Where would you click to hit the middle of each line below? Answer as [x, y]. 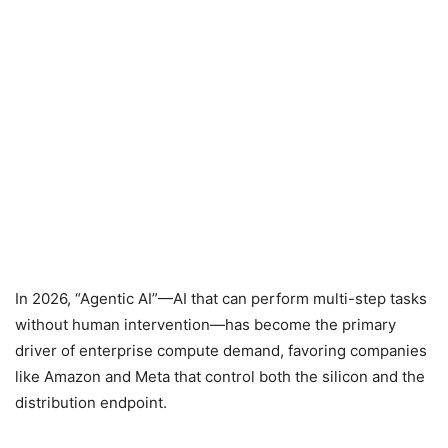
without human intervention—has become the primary [205, 324]
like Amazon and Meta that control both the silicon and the [220, 376]
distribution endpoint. [91, 402]
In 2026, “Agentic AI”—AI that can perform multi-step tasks [221, 298]
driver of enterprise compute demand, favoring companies [221, 350]
